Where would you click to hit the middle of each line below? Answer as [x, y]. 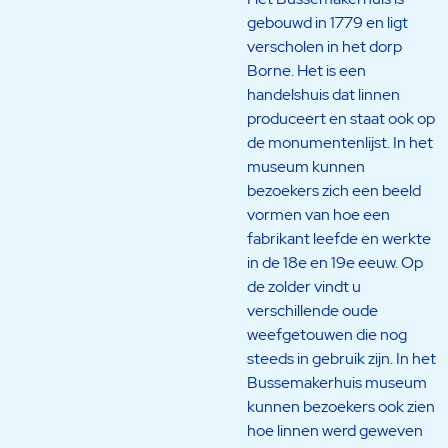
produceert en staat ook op [340, 118]
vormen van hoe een [318, 214]
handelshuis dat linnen [323, 94]
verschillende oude [312, 310]
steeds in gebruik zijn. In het [341, 358]
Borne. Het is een [306, 70]
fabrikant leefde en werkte [338, 238]
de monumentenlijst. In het [339, 142]
